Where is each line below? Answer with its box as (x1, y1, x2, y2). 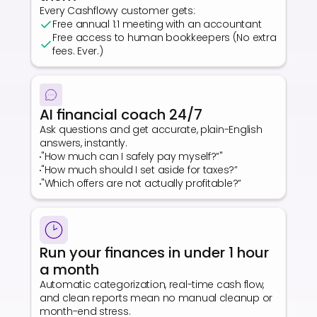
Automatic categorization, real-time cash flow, (40, 277, 265, 292)
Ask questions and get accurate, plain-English (40, 122, 263, 137)
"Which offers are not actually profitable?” (41, 176, 241, 190)
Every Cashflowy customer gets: (40, 4, 195, 18)
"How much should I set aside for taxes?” (41, 163, 238, 177)
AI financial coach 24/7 (40, 105, 202, 125)
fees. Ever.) (52, 44, 103, 58)
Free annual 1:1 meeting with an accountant (52, 17, 262, 31)
